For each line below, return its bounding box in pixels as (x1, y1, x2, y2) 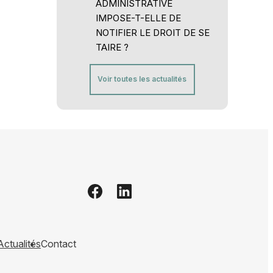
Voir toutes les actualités (97, 74, 187, 84)
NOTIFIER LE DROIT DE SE (95, 26, 210, 38)
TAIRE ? (95, 41, 129, 53)
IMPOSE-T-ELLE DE (95, 12, 181, 24)
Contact (41, 237, 76, 250)
